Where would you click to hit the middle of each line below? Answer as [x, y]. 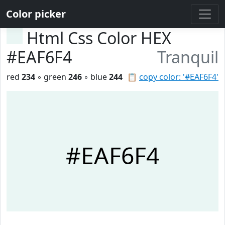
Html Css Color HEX [99, 38]
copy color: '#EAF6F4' [179, 77]
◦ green [52, 77]
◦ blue [95, 77]
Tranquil [188, 57]
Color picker [36, 14]
